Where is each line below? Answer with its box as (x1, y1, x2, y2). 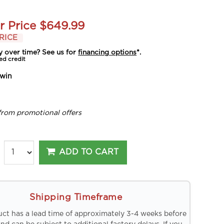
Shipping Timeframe (29, 192, 122, 202)
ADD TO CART (59, 148, 119, 156)
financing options (78, 48, 137, 56)
